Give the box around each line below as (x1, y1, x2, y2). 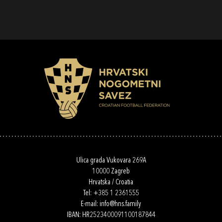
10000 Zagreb (92, 167, 130, 175)
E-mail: (81, 200, 100, 208)
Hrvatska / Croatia (89, 178, 133, 186)
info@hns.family (100, 200, 141, 208)
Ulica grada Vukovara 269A (76, 157, 146, 165)
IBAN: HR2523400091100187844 (66, 211, 156, 219)
